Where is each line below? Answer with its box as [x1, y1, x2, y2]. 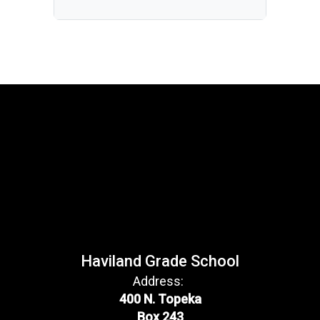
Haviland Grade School [81, 252, 239, 270]
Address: [133, 274, 184, 289]
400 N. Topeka [119, 291, 201, 306]
